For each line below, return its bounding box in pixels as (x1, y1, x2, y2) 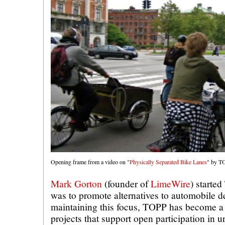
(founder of (102, 177, 151, 190)
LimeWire (151, 177, 190, 190)
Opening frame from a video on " (51, 157, 130, 166)
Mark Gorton (51, 177, 102, 190)
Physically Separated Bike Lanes (130, 157, 207, 166)
